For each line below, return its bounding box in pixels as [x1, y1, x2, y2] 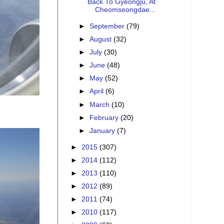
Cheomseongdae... [94, 5, 155, 13]
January [89, 126, 117, 134]
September [89, 22, 127, 30]
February [89, 113, 121, 121]
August [89, 35, 114, 43]
